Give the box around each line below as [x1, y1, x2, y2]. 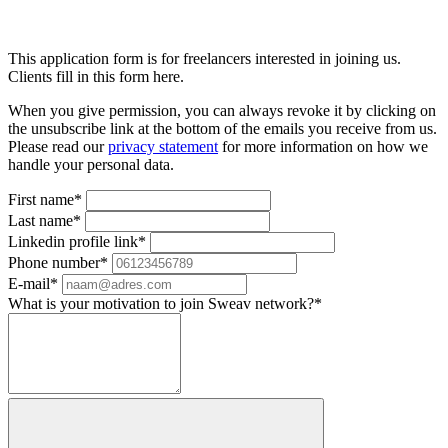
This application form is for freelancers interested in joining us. [8, 49, 401, 67]
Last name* [8, 211, 81, 229]
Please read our [8, 137, 108, 155]
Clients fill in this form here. [8, 67, 184, 85]
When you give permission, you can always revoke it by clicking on [8, 101, 436, 119]
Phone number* [8, 253, 108, 271]
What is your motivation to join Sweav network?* [8, 294, 322, 312]
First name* [8, 190, 82, 208]
